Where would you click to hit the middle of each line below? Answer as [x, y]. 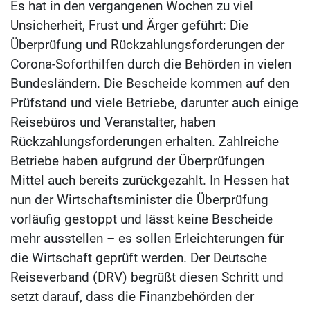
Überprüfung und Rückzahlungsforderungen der [147, 45]
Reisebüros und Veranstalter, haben [113, 122]
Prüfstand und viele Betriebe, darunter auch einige [154, 103]
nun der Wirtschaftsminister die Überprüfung [139, 200]
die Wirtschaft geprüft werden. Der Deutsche [139, 258]
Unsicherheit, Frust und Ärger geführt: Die [129, 25]
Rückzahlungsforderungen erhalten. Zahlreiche [145, 142]
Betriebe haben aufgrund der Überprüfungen [137, 161]
